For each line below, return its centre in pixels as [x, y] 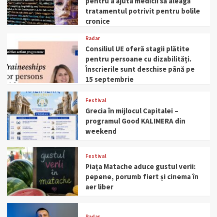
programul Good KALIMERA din [136, 121]
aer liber [100, 186]
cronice [98, 21]
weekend [101, 131]
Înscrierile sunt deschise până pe [140, 69]
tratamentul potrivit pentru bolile [143, 11]
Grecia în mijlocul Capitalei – [132, 110]
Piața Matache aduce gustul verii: [141, 166]
